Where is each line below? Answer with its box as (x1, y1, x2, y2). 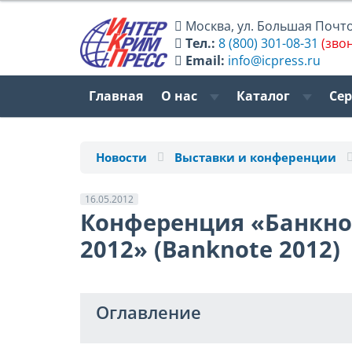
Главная (89, 87, 144, 105)
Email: (185, 51, 225, 69)
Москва (185, 16, 232, 35)
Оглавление (96, 300, 201, 324)
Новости (96, 149, 147, 166)
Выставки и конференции (174, 149, 336, 166)
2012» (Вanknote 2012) (80, 233, 340, 265)
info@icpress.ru (228, 51, 321, 69)
